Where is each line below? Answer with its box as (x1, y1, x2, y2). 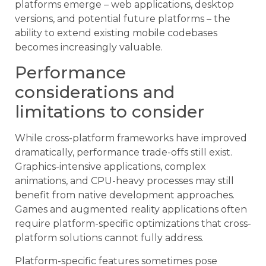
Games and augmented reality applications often (15, 204, 247, 216)
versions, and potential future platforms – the (15, 13, 230, 25)
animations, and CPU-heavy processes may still (15, 175, 234, 187)
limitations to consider (15, 102, 204, 122)
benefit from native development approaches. (15, 189, 235, 201)
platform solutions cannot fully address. (15, 232, 204, 244)
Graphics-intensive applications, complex (15, 161, 206, 173)
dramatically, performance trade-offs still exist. (15, 147, 232, 159)
